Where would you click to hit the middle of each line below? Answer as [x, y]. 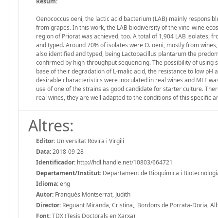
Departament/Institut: [69, 173]
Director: [48, 205]
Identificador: [56, 162]
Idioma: [47, 183]
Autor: [45, 194]
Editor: [45, 141]
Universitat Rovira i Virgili [90, 141]
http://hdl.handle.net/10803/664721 [124, 162]
